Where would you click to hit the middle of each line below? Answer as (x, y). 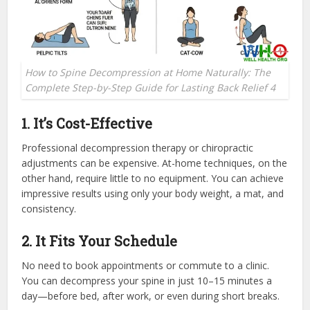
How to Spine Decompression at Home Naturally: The (148, 73)
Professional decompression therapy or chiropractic (138, 148)
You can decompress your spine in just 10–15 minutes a (147, 281)
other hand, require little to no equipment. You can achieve (153, 179)
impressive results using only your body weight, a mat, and (153, 194)
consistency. (49, 209)
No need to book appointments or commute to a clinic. (146, 266)
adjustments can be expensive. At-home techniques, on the (155, 163)
